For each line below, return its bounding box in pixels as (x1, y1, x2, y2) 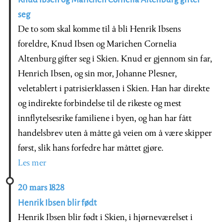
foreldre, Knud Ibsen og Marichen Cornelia (18, 39, 176, 49)
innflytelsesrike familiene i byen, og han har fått (18, 113, 192, 123)
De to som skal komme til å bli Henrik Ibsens (18, 24, 181, 34)
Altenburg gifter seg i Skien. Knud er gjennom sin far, (18, 54, 212, 64)
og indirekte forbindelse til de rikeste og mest (18, 99, 181, 109)
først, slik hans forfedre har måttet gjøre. (18, 143, 164, 153)
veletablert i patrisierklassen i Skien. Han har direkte (18, 84, 210, 94)
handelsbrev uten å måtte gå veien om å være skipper (18, 128, 212, 138)
